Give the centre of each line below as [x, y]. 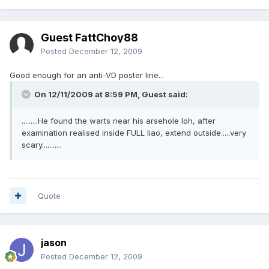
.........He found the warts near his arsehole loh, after [119, 120]
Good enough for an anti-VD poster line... [87, 75]
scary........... [42, 144]
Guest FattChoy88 [89, 37]
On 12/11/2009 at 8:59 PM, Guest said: [110, 94]
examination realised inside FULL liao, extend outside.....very [134, 132]
